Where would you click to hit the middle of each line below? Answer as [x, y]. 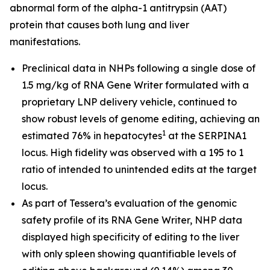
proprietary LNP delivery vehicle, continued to [129, 102]
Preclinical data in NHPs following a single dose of [139, 68]
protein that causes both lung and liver [99, 25]
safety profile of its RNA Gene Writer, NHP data [132, 220]
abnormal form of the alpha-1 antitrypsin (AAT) [118, 8]
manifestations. [47, 42]
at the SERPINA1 [206, 136]
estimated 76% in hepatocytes [92, 136]
